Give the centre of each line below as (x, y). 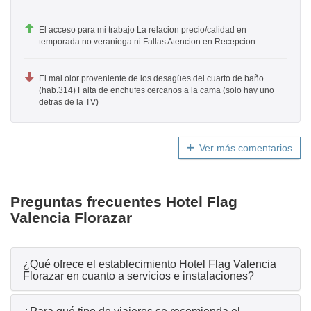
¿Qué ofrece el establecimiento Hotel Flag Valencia (150, 264)
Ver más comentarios (246, 148)
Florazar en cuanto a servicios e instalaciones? (138, 276)
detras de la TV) (69, 102)
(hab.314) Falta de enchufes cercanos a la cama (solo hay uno (157, 91)
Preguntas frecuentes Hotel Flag (124, 202)
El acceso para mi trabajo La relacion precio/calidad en (143, 30)
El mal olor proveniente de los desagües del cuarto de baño (151, 79)
